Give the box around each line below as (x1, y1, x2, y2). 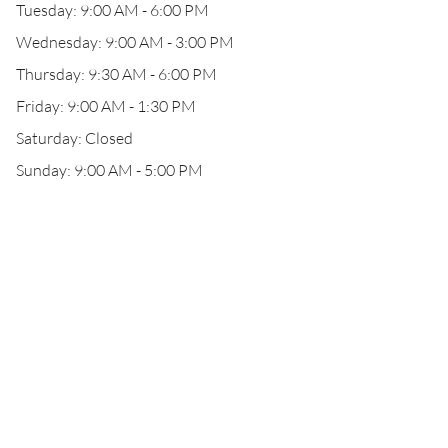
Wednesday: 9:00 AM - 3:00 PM (16, 32, 234, 52)
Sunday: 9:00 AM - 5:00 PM (16, 160, 203, 180)
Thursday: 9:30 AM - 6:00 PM (16, 64, 217, 84)
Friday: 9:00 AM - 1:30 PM (16, 96, 196, 116)
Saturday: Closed (16, 128, 133, 148)
